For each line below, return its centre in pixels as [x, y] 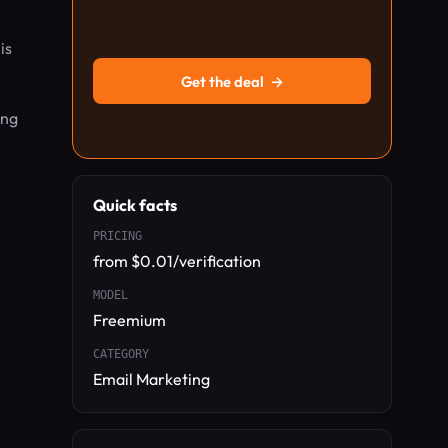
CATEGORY [121, 354]
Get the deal [222, 81]
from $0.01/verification [177, 261]
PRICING [117, 236]
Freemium [129, 320]
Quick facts [135, 205]
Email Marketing [151, 379]
